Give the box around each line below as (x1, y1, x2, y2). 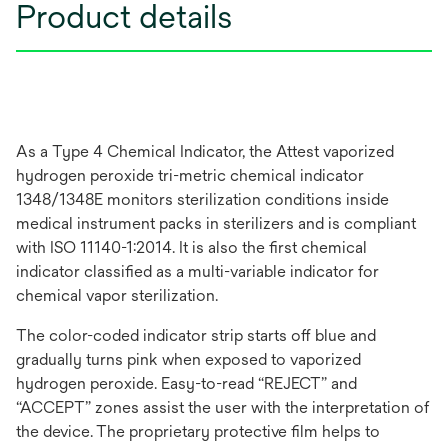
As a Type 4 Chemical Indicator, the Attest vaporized (16, 142, 394, 161)
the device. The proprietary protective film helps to (16, 422, 380, 441)
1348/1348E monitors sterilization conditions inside (16, 190, 389, 209)
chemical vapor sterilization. (16, 286, 218, 305)
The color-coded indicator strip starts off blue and (16, 326, 376, 345)
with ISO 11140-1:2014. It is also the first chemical (16, 238, 367, 257)
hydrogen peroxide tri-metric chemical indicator (16, 166, 364, 185)
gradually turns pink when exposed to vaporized (16, 350, 361, 369)
